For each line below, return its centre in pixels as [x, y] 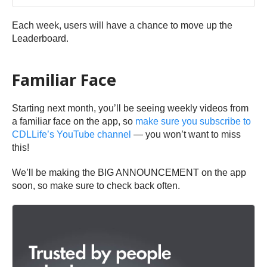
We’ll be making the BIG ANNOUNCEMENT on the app [129, 173]
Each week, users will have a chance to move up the [122, 26]
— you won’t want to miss [186, 135]
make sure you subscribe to [193, 122]
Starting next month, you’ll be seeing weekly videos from [130, 108]
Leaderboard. [40, 39]
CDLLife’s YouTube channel [72, 135]
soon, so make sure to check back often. [96, 186]
